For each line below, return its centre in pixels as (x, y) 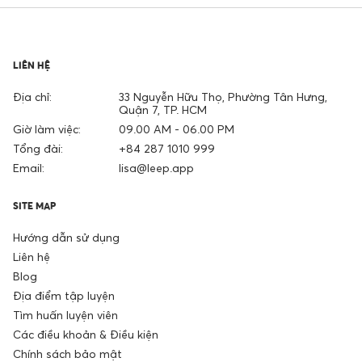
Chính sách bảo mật (67, 353)
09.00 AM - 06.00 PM (176, 128)
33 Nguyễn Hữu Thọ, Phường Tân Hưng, (223, 96)
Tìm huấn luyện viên (65, 314)
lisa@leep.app (156, 167)
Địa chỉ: (32, 96)
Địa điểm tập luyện (64, 295)
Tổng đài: (38, 148)
